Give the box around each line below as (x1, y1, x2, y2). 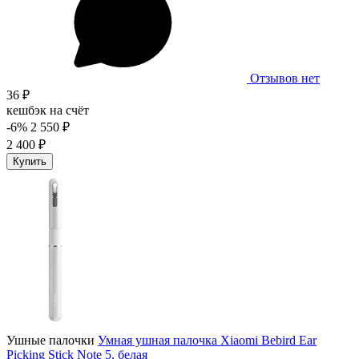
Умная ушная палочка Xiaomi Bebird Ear (98, 333, 317, 347)
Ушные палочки (6, 333, 95, 347)
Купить (13, 155, 46, 167)
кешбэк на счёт (6, 103, 89, 117)
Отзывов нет (250, 71, 320, 85)
